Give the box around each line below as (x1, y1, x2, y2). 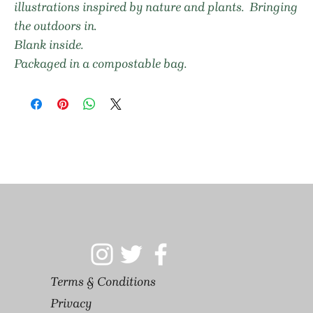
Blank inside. (14, 37, 83, 52)
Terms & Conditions (50, 274, 156, 290)
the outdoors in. (14, 18, 102, 34)
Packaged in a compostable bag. (14, 56, 187, 71)
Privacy (50, 295, 92, 311)
